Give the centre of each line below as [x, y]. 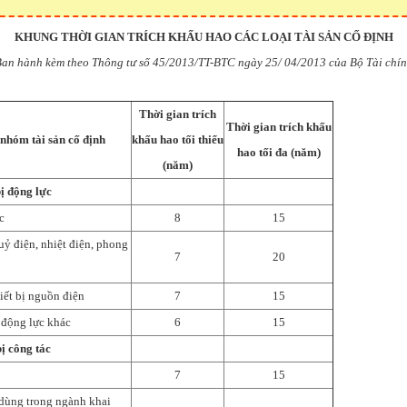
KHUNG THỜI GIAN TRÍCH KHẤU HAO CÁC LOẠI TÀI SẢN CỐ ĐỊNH [203, 36]
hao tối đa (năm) [278, 152]
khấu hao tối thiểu [178, 139]
